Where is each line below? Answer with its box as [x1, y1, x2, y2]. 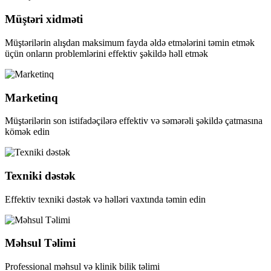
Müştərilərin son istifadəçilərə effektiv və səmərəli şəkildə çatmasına [5, 116, 263, 126]
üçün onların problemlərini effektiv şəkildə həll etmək [5, 48, 208, 59]
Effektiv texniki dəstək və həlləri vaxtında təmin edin [5, 194, 206, 204]
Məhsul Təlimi [5, 237, 76, 250]
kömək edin [5, 126, 50, 137]
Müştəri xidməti [5, 13, 83, 26]
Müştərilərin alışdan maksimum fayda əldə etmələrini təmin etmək [5, 37, 255, 48]
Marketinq [5, 91, 58, 104]
